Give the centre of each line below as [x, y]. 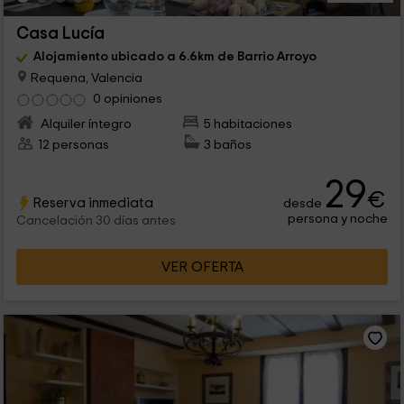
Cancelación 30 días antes [96, 221]
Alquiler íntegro [84, 124]
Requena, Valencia [85, 78]
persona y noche [338, 219]
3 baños [228, 145]
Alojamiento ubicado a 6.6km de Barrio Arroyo [174, 57]
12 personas [73, 145]
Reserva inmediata [92, 203]
